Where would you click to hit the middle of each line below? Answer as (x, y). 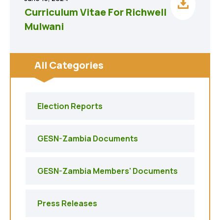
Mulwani (44, 26)
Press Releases (67, 203)
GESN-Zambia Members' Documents (108, 171)
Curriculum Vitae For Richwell (96, 12)
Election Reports (70, 106)
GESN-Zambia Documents (88, 138)
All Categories (69, 65)
